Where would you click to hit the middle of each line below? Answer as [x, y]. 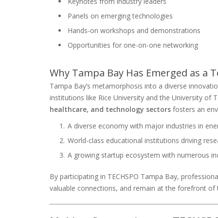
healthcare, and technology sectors [110, 109]
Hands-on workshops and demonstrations [134, 30]
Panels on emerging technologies [120, 16]
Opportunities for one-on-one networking [133, 45]
